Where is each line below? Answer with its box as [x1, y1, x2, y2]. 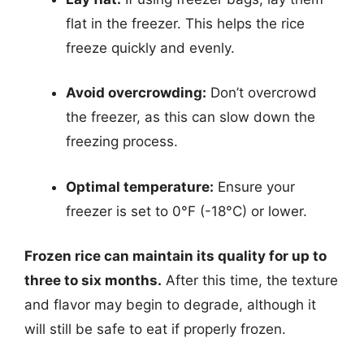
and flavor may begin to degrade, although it [24, 297, 316, 313]
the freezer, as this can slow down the [66, 109, 315, 125]
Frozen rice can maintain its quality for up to [24, 248, 327, 264]
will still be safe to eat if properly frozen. [24, 321, 286, 337]
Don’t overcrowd [206, 84, 317, 101]
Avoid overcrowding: [66, 84, 206, 101]
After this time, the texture [162, 272, 338, 288]
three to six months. [24, 272, 162, 288]
